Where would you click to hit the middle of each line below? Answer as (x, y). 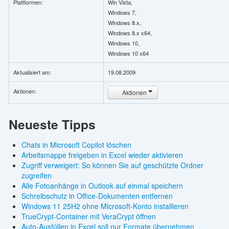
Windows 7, (122, 13)
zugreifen (36, 176)
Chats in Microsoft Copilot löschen (76, 145)
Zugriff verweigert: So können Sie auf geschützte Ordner (112, 165)
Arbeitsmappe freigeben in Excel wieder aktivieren (102, 155)
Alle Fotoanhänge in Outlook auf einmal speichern (102, 186)
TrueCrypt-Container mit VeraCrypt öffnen (88, 216)
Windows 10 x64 (128, 53)
